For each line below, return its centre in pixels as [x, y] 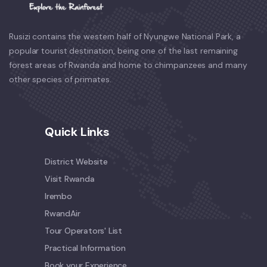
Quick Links [77, 131]
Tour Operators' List [83, 230]
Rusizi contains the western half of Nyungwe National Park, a [125, 36]
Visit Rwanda [70, 178]
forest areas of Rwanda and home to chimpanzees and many [128, 65]
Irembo [58, 196]
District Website [76, 161]
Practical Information [85, 248]
